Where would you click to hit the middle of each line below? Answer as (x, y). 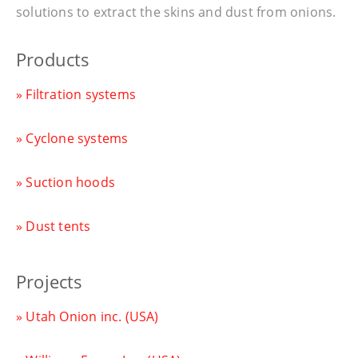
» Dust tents (54, 227)
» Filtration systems (76, 95)
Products (53, 60)
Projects (50, 282)
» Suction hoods (66, 183)
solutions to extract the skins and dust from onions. (176, 12)
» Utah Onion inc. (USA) (88, 317)
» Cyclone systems (72, 139)
